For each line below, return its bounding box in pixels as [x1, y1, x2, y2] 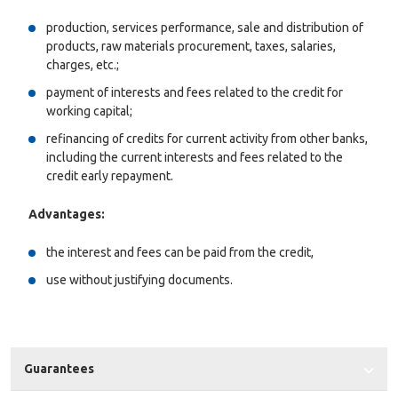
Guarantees [24, 362, 94, 377]
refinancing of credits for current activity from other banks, [46, 131, 368, 147]
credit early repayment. [46, 169, 173, 184]
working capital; [46, 104, 132, 119]
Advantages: [28, 207, 105, 222]
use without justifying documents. [46, 273, 233, 288]
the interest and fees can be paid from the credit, [46, 245, 314, 260]
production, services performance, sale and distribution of [46, 20, 363, 36]
